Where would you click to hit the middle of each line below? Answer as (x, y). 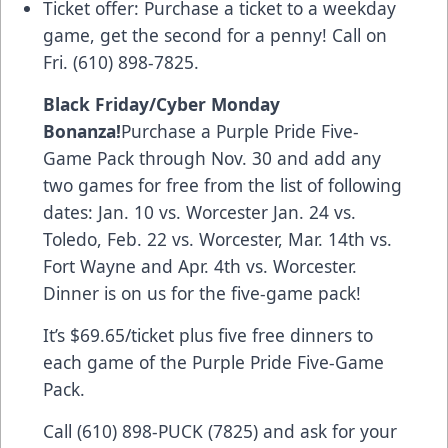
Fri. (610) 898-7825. (121, 61)
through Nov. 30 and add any (257, 157)
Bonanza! (82, 130)
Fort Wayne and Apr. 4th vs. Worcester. (200, 265)
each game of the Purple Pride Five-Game (213, 361)
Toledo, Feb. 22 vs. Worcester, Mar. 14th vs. (217, 238)
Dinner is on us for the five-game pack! (202, 292)
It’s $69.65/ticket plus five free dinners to (208, 334)
